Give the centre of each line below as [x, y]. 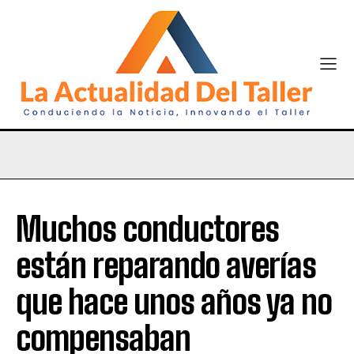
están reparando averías [166, 266]
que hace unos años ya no [174, 302]
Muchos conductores [147, 230]
